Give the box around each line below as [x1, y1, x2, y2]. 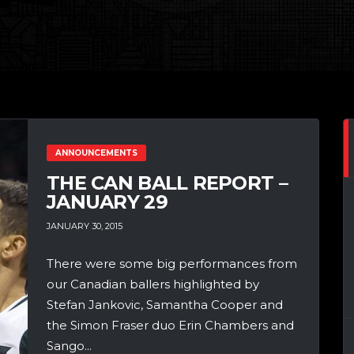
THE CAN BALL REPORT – [47, 171, 288, 194]
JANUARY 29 [47, 190, 168, 213]
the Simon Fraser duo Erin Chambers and [47, 318, 294, 333]
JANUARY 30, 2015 [47, 220, 122, 232]
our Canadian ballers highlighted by [47, 277, 259, 292]
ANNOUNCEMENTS [55, 147, 137, 158]
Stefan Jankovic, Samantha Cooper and [47, 297, 283, 313]
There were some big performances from [47, 256, 297, 272]
